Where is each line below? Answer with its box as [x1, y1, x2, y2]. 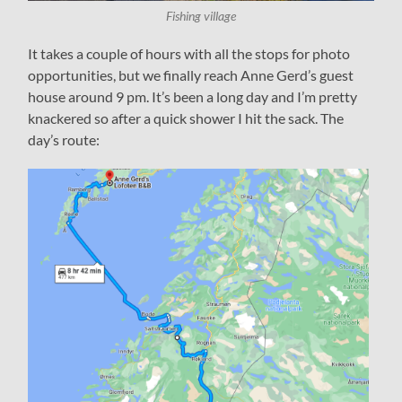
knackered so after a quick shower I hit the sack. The [28, 109, 345, 127]
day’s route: [28, 131, 100, 149]
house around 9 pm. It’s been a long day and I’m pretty [28, 88, 358, 106]
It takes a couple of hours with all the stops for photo [28, 45, 351, 63]
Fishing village [165, 9, 236, 24]
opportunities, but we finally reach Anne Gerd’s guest [28, 66, 354, 84]
